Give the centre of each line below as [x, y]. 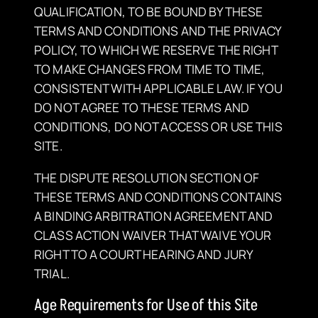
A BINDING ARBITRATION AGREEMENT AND [154, 215]
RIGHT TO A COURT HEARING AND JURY [144, 254]
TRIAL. [52, 273]
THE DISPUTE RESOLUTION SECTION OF [147, 177]
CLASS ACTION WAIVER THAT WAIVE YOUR [153, 235]
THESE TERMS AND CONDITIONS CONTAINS [158, 196]
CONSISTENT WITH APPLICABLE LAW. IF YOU [158, 88]
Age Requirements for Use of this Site [146, 305]
